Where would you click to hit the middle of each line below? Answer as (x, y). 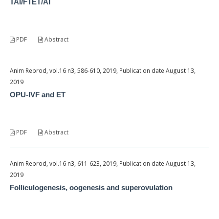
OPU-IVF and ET (38, 94)
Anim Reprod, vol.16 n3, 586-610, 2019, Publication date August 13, (103, 70)
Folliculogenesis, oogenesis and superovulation (91, 187)
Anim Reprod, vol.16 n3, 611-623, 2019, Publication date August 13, (103, 163)
